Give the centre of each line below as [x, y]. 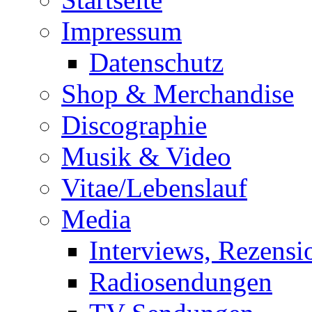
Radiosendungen [181, 282]
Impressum [122, 31]
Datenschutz [156, 63]
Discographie [134, 125]
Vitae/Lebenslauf [154, 188]
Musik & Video [146, 157]
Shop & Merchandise [178, 94]
